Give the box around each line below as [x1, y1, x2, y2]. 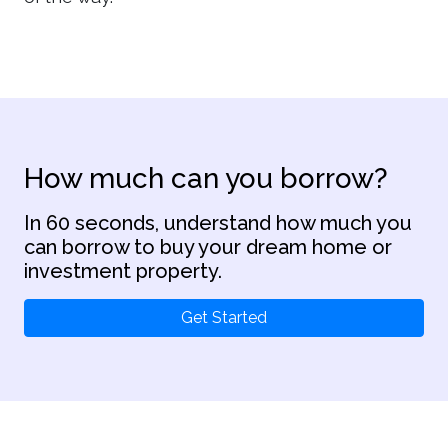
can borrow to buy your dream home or [24, 235, 392, 259]
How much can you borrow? [24, 162, 388, 195]
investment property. [24, 259, 222, 283]
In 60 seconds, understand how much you [24, 211, 412, 235]
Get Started [181, 308, 267, 327]
